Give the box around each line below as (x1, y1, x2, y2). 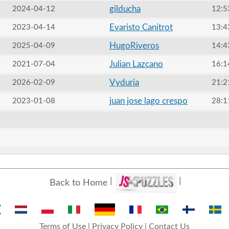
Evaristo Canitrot (109, 23, 173, 32)
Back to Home (49, 178, 108, 188)
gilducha (109, 5, 141, 13)
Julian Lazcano (109, 60, 163, 68)
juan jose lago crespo (109, 97, 188, 105)
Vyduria (109, 78, 139, 87)
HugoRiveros (109, 41, 159, 50)
